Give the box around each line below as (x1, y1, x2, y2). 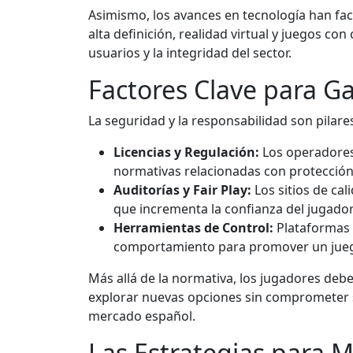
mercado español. (88, 307, 195, 325)
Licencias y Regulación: (113, 143, 259, 161)
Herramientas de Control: (113, 218, 273, 236)
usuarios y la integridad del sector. (88, 43, 292, 61)
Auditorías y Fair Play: (113, 180, 251, 199)
